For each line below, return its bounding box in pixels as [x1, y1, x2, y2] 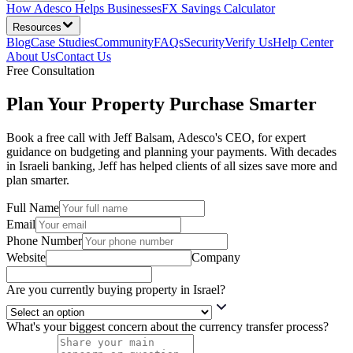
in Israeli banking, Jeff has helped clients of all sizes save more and [6, 158, 337, 173]
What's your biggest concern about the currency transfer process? [6, 319, 329, 333]
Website [6, 250, 46, 264]
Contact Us [55, 50, 111, 63]
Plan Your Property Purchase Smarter [6, 93, 317, 114]
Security [184, 35, 225, 49]
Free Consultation [6, 64, 95, 77]
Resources [13, 21, 61, 33]
